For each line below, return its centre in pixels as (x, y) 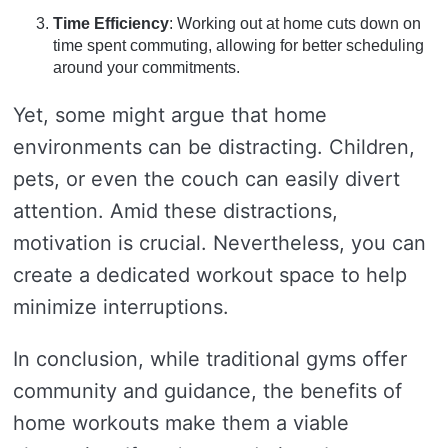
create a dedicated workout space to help (210, 275)
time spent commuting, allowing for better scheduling (238, 45)
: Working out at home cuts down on (295, 23)
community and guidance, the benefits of (207, 391)
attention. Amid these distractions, (175, 211)
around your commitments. (146, 67)
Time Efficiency (111, 23)
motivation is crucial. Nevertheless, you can (219, 243)
